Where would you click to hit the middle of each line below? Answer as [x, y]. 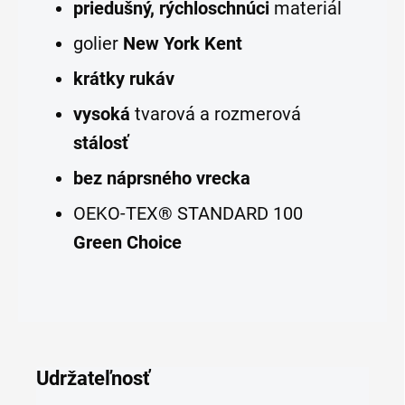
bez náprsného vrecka [161, 179]
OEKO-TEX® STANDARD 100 [188, 214]
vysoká [101, 114]
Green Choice [127, 243]
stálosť [100, 143]
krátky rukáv [123, 79]
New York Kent [182, 44]
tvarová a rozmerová [215, 114]
